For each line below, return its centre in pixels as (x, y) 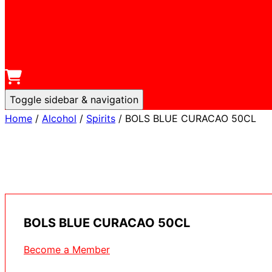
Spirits (101, 118)
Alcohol (59, 118)
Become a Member (67, 250)
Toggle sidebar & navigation (74, 100)
